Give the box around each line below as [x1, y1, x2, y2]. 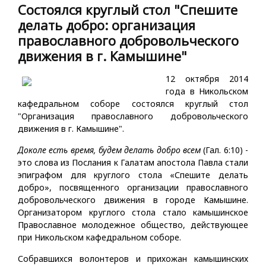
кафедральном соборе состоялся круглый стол [18, 98, 248, 109]
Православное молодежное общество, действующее [18, 219, 248, 230]
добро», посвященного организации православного [18, 182, 248, 193]
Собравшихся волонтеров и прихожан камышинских [18, 253, 248, 264]
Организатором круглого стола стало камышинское [18, 207, 248, 218]
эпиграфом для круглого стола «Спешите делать [18, 169, 248, 180]
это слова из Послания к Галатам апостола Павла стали [18, 157, 248, 168]
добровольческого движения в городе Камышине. [18, 194, 248, 205]
